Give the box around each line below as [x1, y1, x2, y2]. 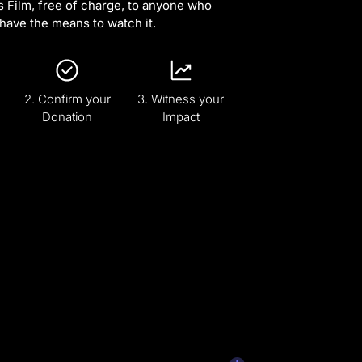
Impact [162, 110, 200, 124]
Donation [42, 110, 93, 124]
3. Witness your [137, 92, 225, 107]
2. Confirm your [23, 92, 111, 107]
